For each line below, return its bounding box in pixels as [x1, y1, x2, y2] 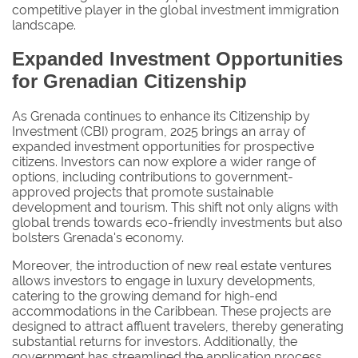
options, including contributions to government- [12, 169, 293, 185]
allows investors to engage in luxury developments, [12, 273, 316, 289]
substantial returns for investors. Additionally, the [12, 334, 297, 350]
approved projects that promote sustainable [12, 185, 273, 201]
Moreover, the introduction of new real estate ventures [12, 258, 332, 274]
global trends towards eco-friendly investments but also [12, 215, 343, 231]
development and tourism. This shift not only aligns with [12, 200, 338, 216]
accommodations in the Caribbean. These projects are [12, 304, 331, 320]
